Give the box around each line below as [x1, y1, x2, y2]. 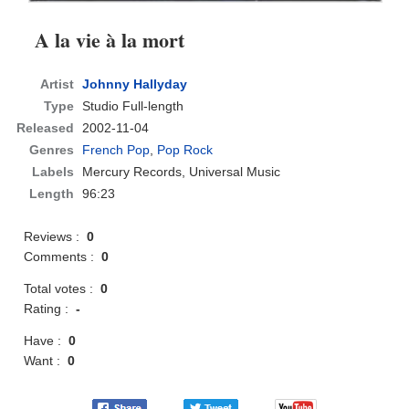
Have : [24, 333, 69, 349]
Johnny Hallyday [82, 77, 188, 92]
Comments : [24, 249, 102, 265]
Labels [32, 164, 75, 180]
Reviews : [24, 229, 88, 245]
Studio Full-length [82, 99, 184, 114]
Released [16, 121, 75, 136]
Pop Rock [157, 142, 214, 158]
